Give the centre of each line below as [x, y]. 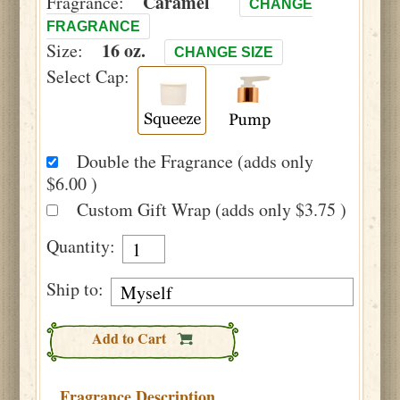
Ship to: [75, 289]
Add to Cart [131, 338]
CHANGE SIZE [224, 52]
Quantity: [81, 246]
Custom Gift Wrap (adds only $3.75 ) [212, 209]
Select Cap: [88, 76]
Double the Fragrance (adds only [196, 161]
